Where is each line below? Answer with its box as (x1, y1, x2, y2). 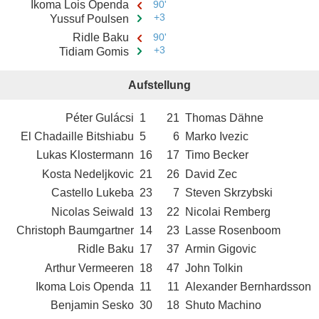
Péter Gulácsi (65, 111, 134, 124)
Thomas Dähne (185, 111, 264, 124)
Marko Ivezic (185, 130, 249, 143)
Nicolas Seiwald (51, 205, 134, 218)
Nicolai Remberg (185, 205, 271, 218)
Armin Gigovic (185, 243, 257, 256)
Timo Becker (185, 149, 249, 162)
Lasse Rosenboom (185, 224, 281, 236)
